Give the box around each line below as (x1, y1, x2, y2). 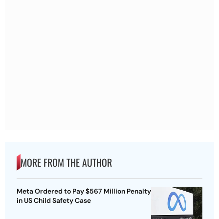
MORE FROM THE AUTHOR (21, 155, 112, 170)
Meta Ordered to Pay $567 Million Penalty (17, 187, 151, 196)
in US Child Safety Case (17, 196, 91, 205)
